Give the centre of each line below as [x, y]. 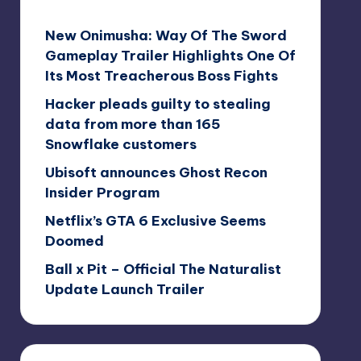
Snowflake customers [120, 144]
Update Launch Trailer [124, 289]
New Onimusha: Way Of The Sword [166, 35]
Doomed [74, 241]
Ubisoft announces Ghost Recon [156, 172]
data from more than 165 [133, 124]
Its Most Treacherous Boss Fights [161, 75]
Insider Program [102, 192]
